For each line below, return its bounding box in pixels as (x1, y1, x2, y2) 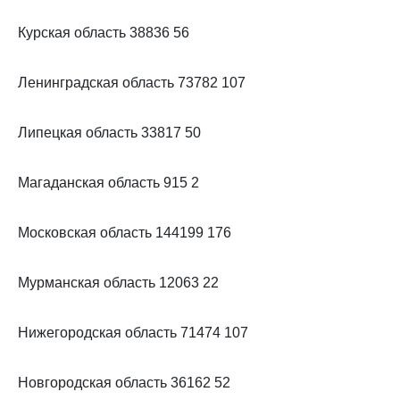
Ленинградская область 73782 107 (18, 75, 246, 90)
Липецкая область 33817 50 (18, 125, 201, 140)
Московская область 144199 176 (18, 225, 231, 240)
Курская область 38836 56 (18, 25, 189, 40)
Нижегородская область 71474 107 (18, 325, 248, 340)
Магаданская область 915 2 (18, 175, 199, 190)
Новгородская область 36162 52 (18, 375, 230, 390)
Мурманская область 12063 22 (18, 275, 219, 290)
